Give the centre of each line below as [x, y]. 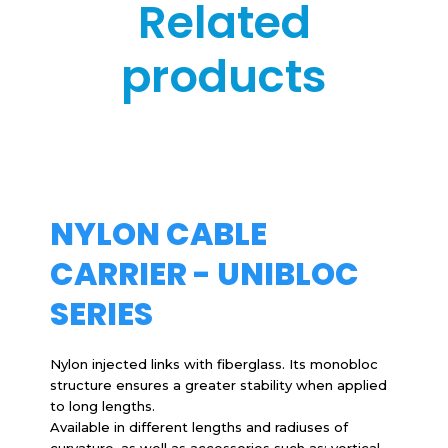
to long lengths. [102, 405]
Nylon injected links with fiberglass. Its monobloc [214, 363]
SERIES [101, 313]
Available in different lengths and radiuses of [199, 426]
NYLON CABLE [158, 233]
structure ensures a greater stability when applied [218, 384]
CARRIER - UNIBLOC [204, 273]
